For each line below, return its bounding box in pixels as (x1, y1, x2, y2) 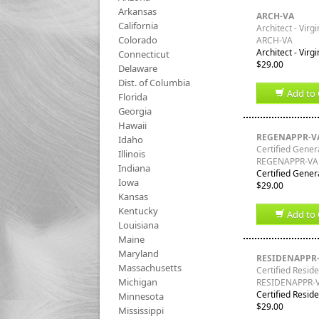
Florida (118, 90, 147, 103)
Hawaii (118, 119, 147, 132)
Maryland (118, 247, 159, 260)
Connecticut (118, 48, 169, 61)
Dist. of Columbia (118, 76, 190, 89)
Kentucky (118, 204, 158, 217)
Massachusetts (118, 261, 182, 274)
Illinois (118, 147, 145, 160)
